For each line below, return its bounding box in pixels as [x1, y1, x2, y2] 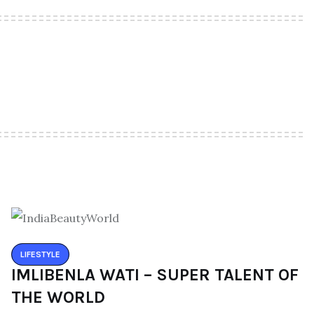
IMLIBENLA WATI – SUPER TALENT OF [11, 264, 299, 285]
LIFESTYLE [20, 249, 60, 259]
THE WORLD [11, 287, 105, 307]
